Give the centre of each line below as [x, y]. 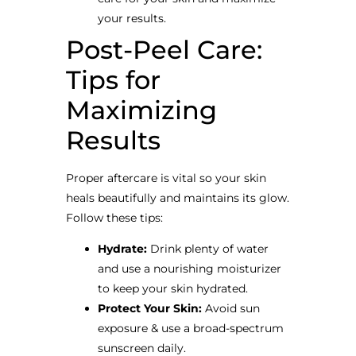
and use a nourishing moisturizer [189, 269]
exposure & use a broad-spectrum [190, 329]
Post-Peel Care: [164, 50]
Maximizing [141, 110]
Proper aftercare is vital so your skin [166, 178]
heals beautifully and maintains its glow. [177, 198]
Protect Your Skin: [149, 309]
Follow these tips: [114, 218]
